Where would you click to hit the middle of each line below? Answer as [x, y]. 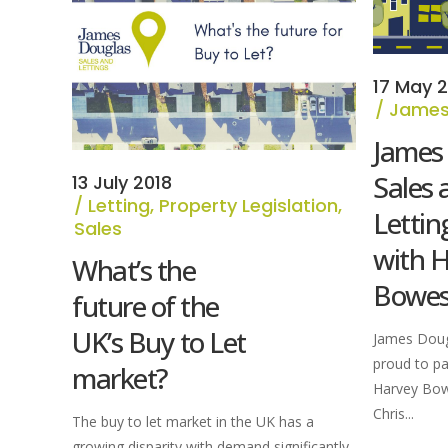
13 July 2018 [122, 183]
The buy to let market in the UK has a [193, 422]
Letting [119, 206]
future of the [145, 306]
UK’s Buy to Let [159, 342]
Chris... [393, 414]
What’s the [133, 270]
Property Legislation [248, 206]
